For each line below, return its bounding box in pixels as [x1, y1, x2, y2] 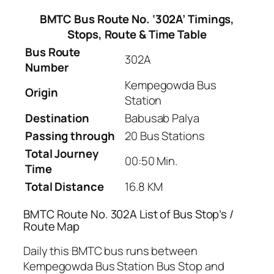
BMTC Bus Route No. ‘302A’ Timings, [39, 11, 235, 28]
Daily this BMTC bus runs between [23, 243, 198, 259]
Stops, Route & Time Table [67, 26, 207, 43]
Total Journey [25, 146, 98, 162]
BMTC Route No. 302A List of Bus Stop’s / [23, 206, 234, 222]
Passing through [25, 128, 115, 144]
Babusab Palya [125, 110, 199, 127]
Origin [25, 84, 58, 101]
